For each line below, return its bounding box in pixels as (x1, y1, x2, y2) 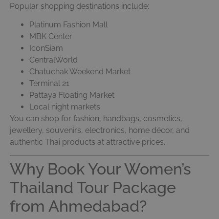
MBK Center (29, 31, 72, 41)
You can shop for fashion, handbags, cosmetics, (10, 113, 182, 123)
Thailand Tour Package (10, 178, 176, 197)
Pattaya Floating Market (29, 90, 114, 100)
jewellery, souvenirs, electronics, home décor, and (10, 125, 190, 135)
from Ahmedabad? (10, 197, 147, 216)
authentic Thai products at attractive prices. (10, 137, 165, 147)
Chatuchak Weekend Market (29, 66, 131, 76)
